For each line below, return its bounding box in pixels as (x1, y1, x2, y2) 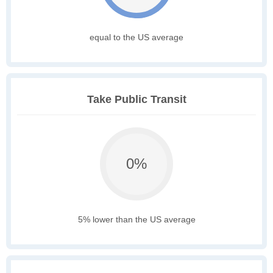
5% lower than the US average (77, 214, 196, 225)
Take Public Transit (87, 93, 186, 106)
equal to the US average (90, 32, 183, 43)
